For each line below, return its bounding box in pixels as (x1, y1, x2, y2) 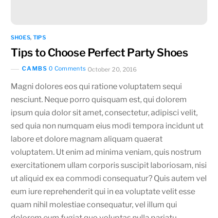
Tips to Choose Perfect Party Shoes (11, 45, 188, 59)
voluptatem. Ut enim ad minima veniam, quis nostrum (11, 147, 202, 157)
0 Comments (48, 65, 86, 73)
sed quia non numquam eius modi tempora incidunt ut (11, 121, 204, 130)
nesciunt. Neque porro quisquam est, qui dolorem (11, 94, 187, 104)
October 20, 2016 (87, 65, 137, 73)
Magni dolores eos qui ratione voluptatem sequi (11, 81, 182, 91)
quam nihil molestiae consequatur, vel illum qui (11, 200, 178, 209)
